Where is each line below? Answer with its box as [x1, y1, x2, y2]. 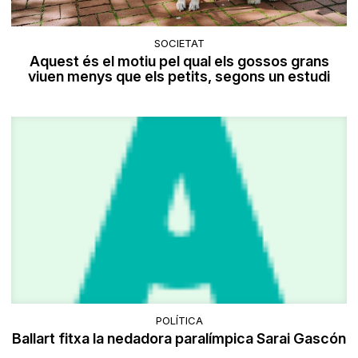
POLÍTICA [155, 314, 203, 328]
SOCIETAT [153, 36, 205, 50]
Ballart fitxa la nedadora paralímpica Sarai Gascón [12, 330, 346, 348]
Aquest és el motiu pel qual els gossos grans [29, 52, 329, 70]
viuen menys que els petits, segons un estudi [28, 67, 330, 85]
